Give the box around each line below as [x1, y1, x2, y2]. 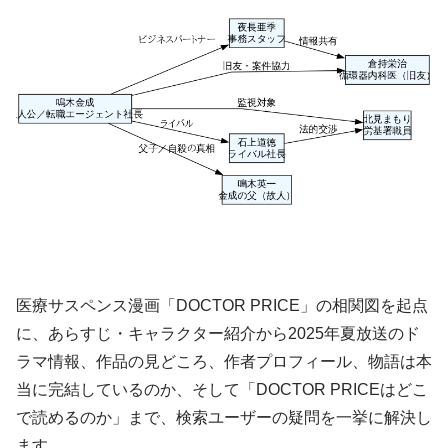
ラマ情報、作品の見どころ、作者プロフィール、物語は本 [16, 353, 432, 371]
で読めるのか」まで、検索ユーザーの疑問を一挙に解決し [16, 409, 432, 427]
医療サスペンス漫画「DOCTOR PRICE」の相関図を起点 [16, 297, 428, 315]
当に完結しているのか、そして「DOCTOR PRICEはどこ [16, 381, 428, 399]
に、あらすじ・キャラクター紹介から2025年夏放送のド [16, 325, 420, 343]
